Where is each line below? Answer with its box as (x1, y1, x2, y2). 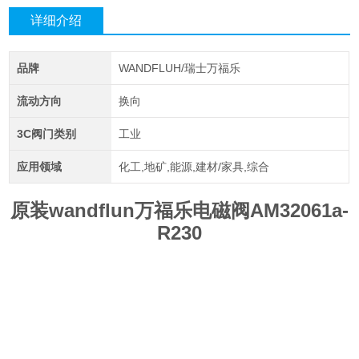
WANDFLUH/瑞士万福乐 (118, 62, 240, 75)
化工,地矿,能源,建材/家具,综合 (118, 160, 269, 174)
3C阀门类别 (16, 127, 76, 141)
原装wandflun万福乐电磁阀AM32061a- (10, 200, 349, 222)
